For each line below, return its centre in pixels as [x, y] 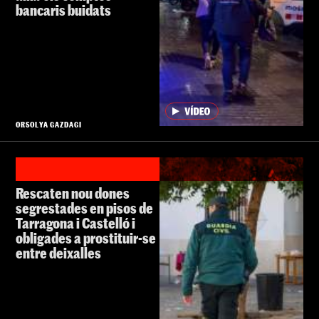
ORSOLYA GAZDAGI [49, 124]
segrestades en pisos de [84, 208]
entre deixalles [58, 252]
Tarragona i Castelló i [75, 223]
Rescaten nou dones [73, 193]
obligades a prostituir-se [86, 237]
